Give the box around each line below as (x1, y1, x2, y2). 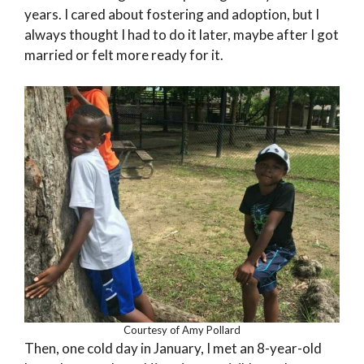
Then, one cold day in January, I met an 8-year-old (24, 339, 322, 357)
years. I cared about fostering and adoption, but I (24, 6, 319, 23)
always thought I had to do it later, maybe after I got (24, 26, 339, 43)
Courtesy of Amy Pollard (123, 323, 240, 336)
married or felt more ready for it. (24, 46, 223, 63)
